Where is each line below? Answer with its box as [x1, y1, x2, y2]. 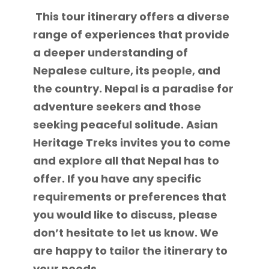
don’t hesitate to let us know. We [33, 225, 219, 241]
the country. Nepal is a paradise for [33, 81, 234, 97]
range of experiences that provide [33, 27, 229, 43]
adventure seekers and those [33, 99, 201, 115]
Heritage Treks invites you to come [33, 135, 231, 151]
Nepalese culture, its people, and [33, 63, 220, 79]
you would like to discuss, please [33, 207, 217, 223]
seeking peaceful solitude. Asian [33, 117, 218, 133]
